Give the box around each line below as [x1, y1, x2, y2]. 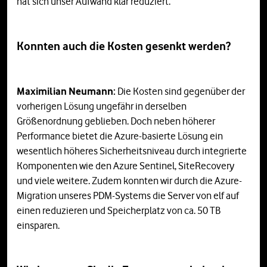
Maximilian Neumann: [17, 85, 117, 97]
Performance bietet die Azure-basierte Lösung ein [17, 129, 223, 142]
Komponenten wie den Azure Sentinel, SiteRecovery [17, 159, 234, 172]
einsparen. [17, 219, 60, 231]
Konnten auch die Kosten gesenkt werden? [17, 39, 231, 53]
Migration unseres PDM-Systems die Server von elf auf [17, 189, 239, 201]
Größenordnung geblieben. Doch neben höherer [17, 114, 215, 127]
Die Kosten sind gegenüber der [117, 85, 245, 97]
